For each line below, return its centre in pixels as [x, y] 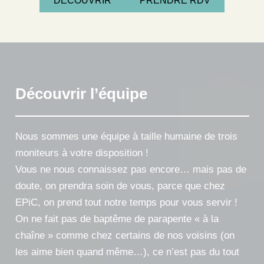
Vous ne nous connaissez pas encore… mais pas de [131, 170]
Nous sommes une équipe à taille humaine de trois [126, 137]
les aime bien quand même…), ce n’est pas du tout [127, 252]
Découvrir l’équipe [81, 94]
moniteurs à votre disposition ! [82, 153]
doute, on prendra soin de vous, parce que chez [120, 186]
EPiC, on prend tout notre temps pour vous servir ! [126, 203]
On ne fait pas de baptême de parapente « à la [117, 219]
